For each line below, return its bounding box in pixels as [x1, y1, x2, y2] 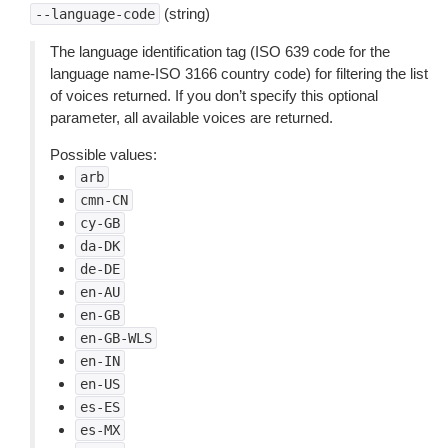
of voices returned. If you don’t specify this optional [50, 87, 378, 104]
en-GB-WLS [80, 330, 152, 346]
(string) [160, 5, 210, 22]
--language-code [35, 6, 155, 22]
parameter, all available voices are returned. [50, 109, 333, 126]
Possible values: [50, 146, 157, 163]
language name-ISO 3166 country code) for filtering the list [50, 65, 428, 82]
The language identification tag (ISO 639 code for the [50, 43, 390, 60]
